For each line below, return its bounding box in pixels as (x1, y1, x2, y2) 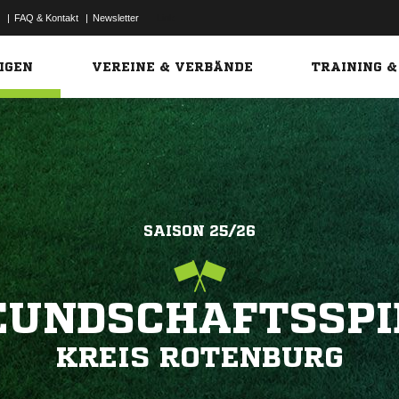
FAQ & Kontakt (14, 12, 78, 23)
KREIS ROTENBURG (55, 343, 344, 371)
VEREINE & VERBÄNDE (92, 61, 254, 73)
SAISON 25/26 (143, 224, 256, 238)
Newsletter (93, 12, 139, 23)
